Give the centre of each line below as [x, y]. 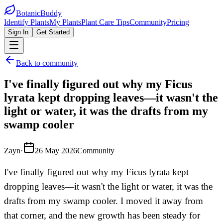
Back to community [47, 63]
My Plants [65, 22]
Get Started [53, 32]
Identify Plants [27, 22]
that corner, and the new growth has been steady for [102, 215]
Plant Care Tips [105, 22]
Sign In [18, 32]
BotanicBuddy [39, 13]
